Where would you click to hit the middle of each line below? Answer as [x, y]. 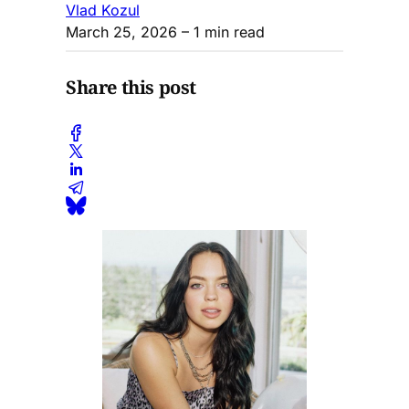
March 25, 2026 [121, 31]
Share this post [131, 88]
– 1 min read [221, 31]
